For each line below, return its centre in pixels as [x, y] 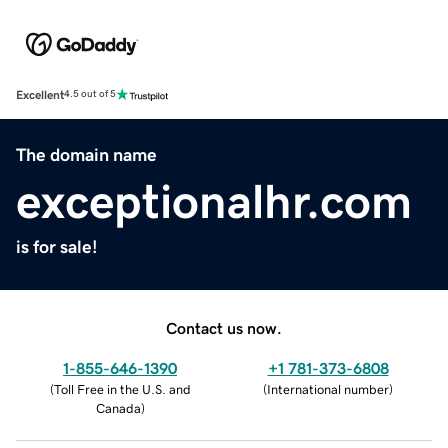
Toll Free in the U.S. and [122, 389]
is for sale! [57, 246]
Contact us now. [224, 327]
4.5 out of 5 [90, 94]
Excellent [40, 94]
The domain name [86, 154]
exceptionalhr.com [214, 200]
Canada [118, 408]
